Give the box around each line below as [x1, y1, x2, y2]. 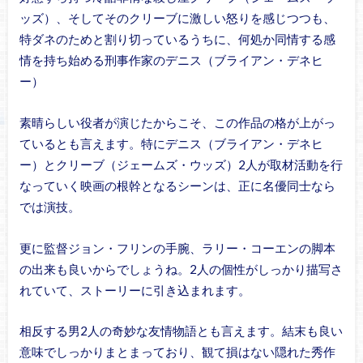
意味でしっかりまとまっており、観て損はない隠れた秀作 [19, 344, 335, 360]
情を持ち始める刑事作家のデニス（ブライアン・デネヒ [19, 53, 323, 68]
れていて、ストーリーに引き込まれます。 [19, 282, 250, 297]
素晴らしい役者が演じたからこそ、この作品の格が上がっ [19, 114, 335, 130]
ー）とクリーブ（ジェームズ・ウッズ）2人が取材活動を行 [19, 156, 343, 172]
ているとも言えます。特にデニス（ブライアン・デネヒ [19, 135, 323, 151]
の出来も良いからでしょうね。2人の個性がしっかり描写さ [19, 261, 343, 276]
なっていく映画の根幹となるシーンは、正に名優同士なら [19, 177, 335, 193]
